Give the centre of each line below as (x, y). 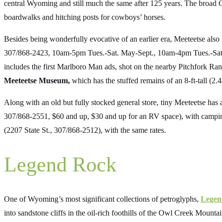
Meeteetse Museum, (37, 80)
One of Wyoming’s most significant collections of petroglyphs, (102, 199)
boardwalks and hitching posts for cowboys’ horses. (85, 17)
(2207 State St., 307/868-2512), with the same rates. (85, 130)
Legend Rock (60, 165)
